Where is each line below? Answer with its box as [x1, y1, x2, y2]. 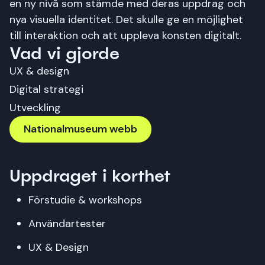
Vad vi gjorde [9, 42, 119, 64]
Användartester [28, 216, 106, 231]
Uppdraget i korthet [9, 164, 171, 187]
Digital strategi [9, 82, 83, 96]
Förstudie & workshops [28, 193, 142, 207]
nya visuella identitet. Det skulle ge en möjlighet [9, 12, 243, 27]
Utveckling [9, 101, 61, 115]
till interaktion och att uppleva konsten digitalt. [9, 28, 241, 43]
